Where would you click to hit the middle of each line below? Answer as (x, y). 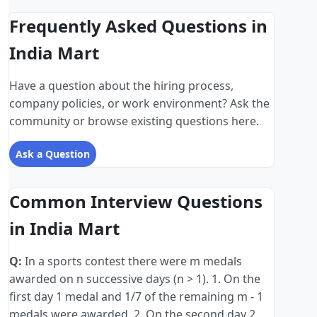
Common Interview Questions (136, 202)
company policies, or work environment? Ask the (139, 104)
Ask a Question (53, 154)
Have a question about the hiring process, (121, 86)
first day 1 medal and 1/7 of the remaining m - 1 (136, 297)
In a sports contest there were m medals (132, 261)
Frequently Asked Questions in (138, 26)
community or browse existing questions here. (134, 121)
